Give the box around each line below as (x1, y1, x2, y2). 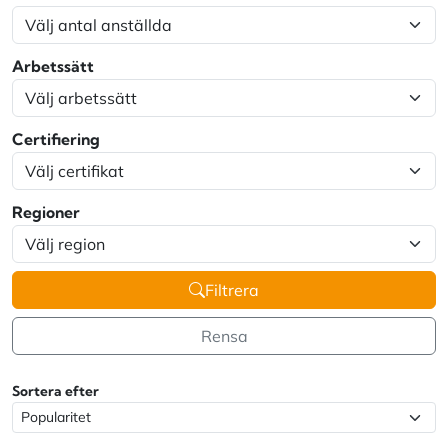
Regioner (12, 202, 80, 223)
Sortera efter (12, 382, 99, 400)
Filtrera (205, 280, 259, 301)
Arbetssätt (12, 56, 94, 77)
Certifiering (12, 129, 100, 150)
